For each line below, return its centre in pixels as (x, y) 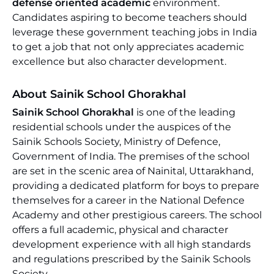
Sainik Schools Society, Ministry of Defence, (116, 142)
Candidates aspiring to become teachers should (130, 17)
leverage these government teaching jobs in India (135, 32)
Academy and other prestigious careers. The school (137, 215)
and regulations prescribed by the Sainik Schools (131, 259)
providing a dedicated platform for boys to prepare (136, 186)
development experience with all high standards (131, 244)
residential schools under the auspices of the (122, 127)
